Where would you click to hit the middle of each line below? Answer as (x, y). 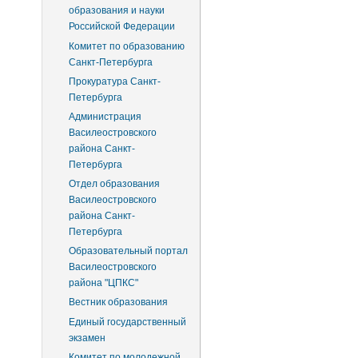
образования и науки (116, 11)
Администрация (105, 116)
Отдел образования (114, 184)
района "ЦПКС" (103, 283)
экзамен (87, 338)
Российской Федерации (121, 27)
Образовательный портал (128, 251)
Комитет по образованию (126, 46)
